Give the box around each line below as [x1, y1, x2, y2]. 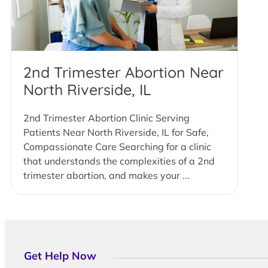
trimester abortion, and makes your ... [23, 169, 190, 181]
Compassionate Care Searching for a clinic [23, 140, 211, 153]
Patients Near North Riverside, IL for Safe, [23, 126, 209, 138]
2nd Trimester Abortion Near [23, 62, 224, 81]
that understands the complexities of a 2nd [23, 154, 215, 167]
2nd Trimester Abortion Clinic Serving [23, 111, 190, 124]
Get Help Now [24, 248, 96, 263]
